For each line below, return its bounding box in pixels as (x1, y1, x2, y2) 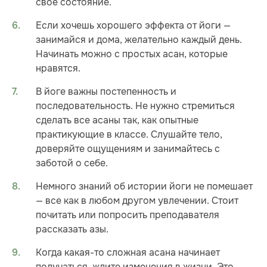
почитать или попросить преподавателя (36, 208, 219, 221)
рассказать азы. (36, 222, 108, 235)
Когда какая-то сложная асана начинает (36, 246, 220, 259)
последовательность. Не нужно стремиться (36, 99, 235, 112)
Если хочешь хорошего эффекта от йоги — (36, 18, 231, 32)
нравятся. (36, 61, 80, 74)
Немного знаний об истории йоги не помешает (36, 179, 253, 193)
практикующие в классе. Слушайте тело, (36, 128, 222, 141)
